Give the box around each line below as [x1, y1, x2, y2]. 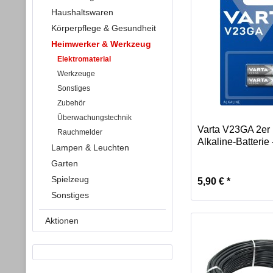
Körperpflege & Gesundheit [51, 23, 156, 33]
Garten [51, 158, 78, 168]
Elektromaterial [57, 55, 111, 63]
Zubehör [57, 99, 85, 107]
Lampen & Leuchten [51, 143, 129, 152]
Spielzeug [51, 174, 89, 184]
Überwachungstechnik [57, 113, 132, 122]
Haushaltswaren [51, 7, 113, 17]
